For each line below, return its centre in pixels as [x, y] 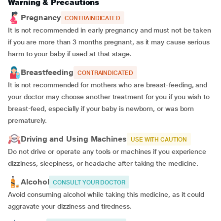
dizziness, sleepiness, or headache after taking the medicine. [103, 163]
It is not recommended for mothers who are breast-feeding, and [108, 85]
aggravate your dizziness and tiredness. [72, 206]
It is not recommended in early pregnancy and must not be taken [110, 30]
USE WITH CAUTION [159, 140]
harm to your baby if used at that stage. [70, 54]
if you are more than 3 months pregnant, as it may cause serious [109, 42]
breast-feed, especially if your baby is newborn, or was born [101, 109]
